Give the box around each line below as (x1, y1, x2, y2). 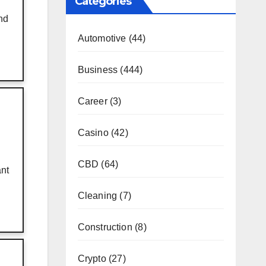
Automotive (77, 33, 126, 43)
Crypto (77, 253, 106, 264)
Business (77, 64, 118, 75)
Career (77, 96, 107, 106)
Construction (77, 221, 132, 232)
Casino (77, 127, 109, 138)
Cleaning (77, 190, 118, 201)
